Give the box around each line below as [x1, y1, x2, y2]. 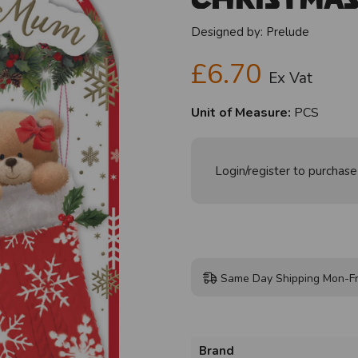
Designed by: [191, 24, 266, 41]
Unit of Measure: [191, 104, 291, 122]
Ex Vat [268, 68, 312, 89]
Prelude [266, 24, 309, 41]
